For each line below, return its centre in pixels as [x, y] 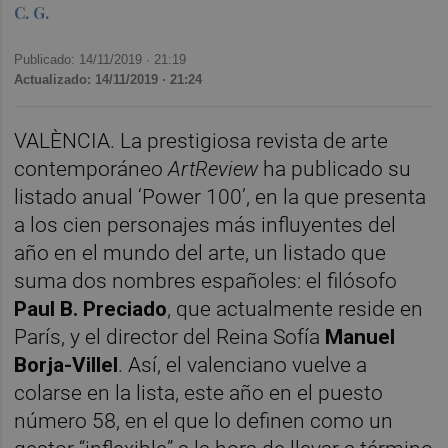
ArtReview [213, 169]
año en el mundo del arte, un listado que [200, 253]
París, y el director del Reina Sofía [170, 337]
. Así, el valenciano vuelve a [243, 365]
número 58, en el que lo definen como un [204, 421]
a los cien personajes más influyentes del [205, 225]
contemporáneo [91, 169]
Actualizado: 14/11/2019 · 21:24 [108, 79]
